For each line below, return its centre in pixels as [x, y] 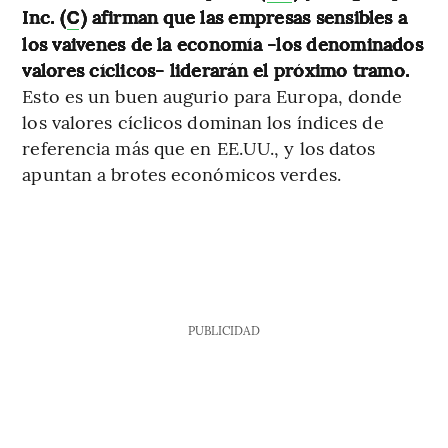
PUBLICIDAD [223, 329]
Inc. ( [43, 16]
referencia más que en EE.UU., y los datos [199, 147]
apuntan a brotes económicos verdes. [181, 173]
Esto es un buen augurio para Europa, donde [212, 95]
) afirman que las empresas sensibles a [244, 16]
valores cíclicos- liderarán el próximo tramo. [216, 69]
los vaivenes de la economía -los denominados [222, 43]
